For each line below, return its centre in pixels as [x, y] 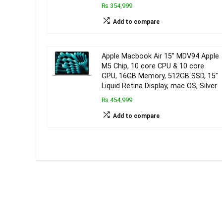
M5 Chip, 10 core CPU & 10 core [153, 66]
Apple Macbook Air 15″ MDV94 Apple [160, 56]
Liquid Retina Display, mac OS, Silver [159, 86]
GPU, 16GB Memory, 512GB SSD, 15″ [160, 76]
